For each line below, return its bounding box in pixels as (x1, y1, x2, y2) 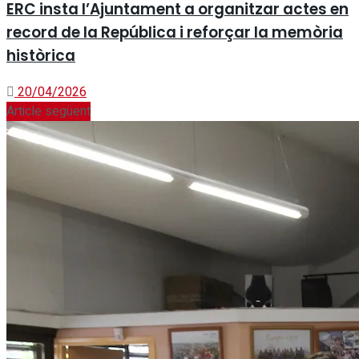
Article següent (6, 101, 91, 121)
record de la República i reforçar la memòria (6, 22, 343, 44)
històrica (6, 45, 75, 67)
